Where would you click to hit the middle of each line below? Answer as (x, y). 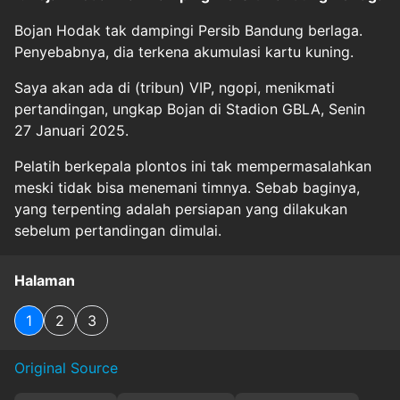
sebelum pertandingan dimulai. (118, 230)
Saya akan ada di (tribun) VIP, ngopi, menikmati (175, 87)
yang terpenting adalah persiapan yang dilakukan (181, 208)
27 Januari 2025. (71, 130)
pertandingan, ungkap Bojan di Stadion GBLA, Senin (190, 108)
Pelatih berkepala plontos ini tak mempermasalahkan (193, 166)
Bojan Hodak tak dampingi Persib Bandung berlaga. (188, 30)
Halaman (45, 280)
